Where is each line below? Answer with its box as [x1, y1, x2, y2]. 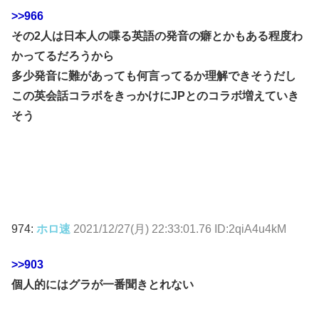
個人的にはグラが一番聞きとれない [11, 278, 194, 291]
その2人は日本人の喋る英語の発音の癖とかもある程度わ [11, 30, 303, 43]
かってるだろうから [11, 50, 114, 63]
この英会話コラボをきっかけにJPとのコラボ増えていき [11, 90, 299, 103]
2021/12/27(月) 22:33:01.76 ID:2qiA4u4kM [73, 222, 286, 235]
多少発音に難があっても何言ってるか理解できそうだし [11, 70, 296, 83]
